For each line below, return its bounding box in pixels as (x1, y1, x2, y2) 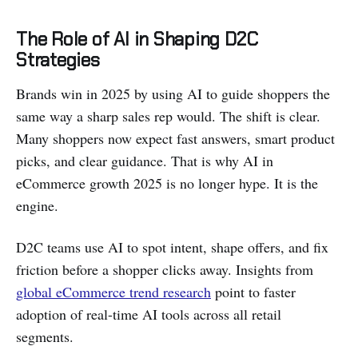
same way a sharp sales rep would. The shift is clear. (16, 105, 320, 125)
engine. (16, 195, 58, 215)
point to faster (211, 281, 296, 301)
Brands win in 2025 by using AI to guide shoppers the (16, 83, 330, 103)
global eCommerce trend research (16, 281, 211, 301)
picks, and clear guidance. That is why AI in (16, 150, 273, 170)
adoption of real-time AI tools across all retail (16, 304, 281, 324)
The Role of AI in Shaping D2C (16, 26, 258, 51)
